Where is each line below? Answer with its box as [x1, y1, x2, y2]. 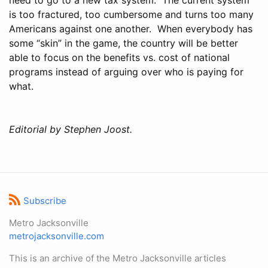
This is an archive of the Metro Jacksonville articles [9, 252, 226, 264]
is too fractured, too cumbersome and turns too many [9, 8, 254, 20]
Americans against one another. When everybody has [9, 22, 252, 35]
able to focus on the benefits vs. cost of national [9, 51, 230, 63]
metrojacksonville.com [9, 230, 104, 242]
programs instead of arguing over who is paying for [9, 65, 243, 78]
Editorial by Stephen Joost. [9, 123, 132, 135]
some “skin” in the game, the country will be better [9, 36, 238, 49]
